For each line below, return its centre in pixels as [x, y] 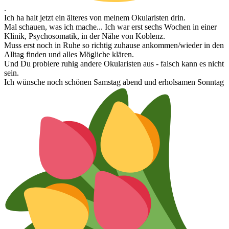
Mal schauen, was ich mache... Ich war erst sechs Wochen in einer [110, 27]
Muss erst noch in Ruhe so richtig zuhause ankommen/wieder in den [114, 45]
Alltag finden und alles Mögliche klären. [69, 54]
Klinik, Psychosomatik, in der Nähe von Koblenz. [85, 36]
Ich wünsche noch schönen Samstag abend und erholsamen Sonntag [114, 82]
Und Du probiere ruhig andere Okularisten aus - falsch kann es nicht [114, 63]
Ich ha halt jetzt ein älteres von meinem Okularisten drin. [95, 17]
